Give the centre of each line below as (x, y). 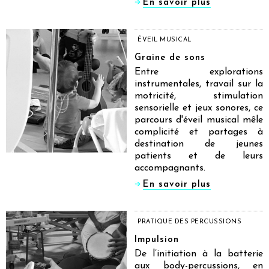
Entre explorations (199, 72)
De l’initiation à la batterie (199, 254)
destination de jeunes (199, 144)
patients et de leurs (199, 156)
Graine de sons (170, 58)
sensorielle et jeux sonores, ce (199, 108)
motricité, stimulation (199, 96)
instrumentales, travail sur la (199, 84)
